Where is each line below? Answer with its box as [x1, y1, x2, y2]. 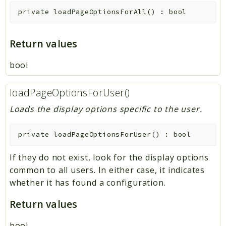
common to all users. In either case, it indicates [9, 164, 205, 176]
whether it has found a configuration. [9, 177, 166, 188]
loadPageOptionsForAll [53, 8, 147, 17]
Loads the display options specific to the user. [9, 103, 202, 115]
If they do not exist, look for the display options [9, 151, 209, 163]
